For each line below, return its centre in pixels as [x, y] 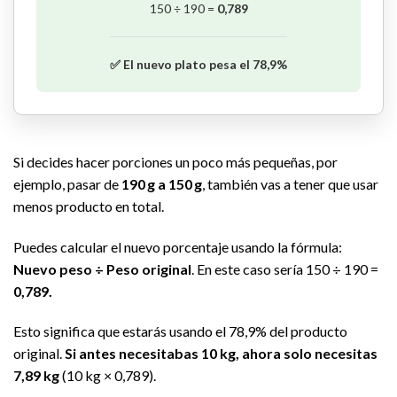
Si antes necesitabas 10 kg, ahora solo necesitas [221, 354]
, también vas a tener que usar [290, 183]
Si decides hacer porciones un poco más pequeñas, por [175, 161]
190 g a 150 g [162, 183]
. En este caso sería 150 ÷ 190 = [285, 269]
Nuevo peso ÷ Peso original [102, 269]
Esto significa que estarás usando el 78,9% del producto [180, 331]
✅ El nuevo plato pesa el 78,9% [198, 64]
